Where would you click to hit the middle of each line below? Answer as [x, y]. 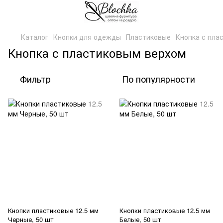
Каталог [35, 37]
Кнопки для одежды [87, 37]
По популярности [159, 79]
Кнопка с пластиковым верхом [97, 53]
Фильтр [35, 79]
